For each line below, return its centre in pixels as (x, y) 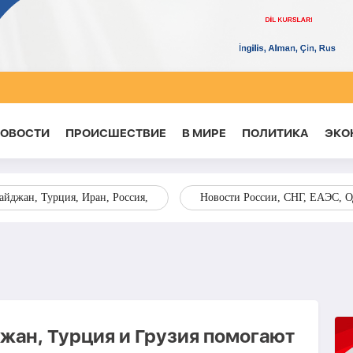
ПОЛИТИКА (275, 133)
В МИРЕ (204, 133)
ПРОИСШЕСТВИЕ (115, 133)
